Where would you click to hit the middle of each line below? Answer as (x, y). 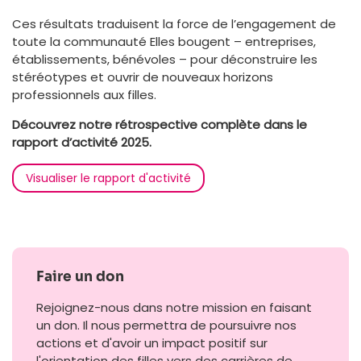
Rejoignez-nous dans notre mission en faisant (174, 307)
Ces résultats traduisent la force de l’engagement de (174, 23)
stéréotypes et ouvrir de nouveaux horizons (143, 77)
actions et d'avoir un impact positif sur (152, 342)
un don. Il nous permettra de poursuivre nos (166, 325)
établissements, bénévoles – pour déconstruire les (165, 59)
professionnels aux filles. (84, 94)
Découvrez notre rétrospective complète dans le (160, 124)
